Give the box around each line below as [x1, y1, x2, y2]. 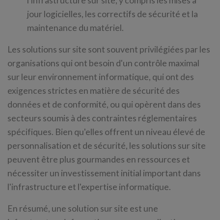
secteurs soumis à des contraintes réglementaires [7, 113, 197, 123]
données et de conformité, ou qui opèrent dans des [7, 99, 201, 110]
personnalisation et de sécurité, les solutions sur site [7, 140, 206, 151]
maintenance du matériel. [27, 23, 124, 33]
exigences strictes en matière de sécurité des [7, 85, 180, 96]
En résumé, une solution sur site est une [7, 203, 158, 214]
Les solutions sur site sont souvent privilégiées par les [7, 44, 210, 55]
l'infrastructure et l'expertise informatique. [7, 182, 171, 192]
